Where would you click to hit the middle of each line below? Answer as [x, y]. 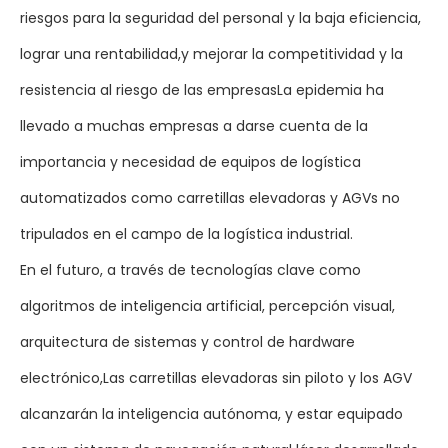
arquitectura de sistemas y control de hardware [187, 342]
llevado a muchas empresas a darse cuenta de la [194, 126]
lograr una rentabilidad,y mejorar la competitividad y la [211, 54]
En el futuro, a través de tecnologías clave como [190, 270]
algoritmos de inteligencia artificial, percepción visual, [207, 306]
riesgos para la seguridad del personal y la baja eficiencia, [220, 18]
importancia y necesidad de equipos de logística [190, 162]
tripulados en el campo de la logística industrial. [186, 234]
